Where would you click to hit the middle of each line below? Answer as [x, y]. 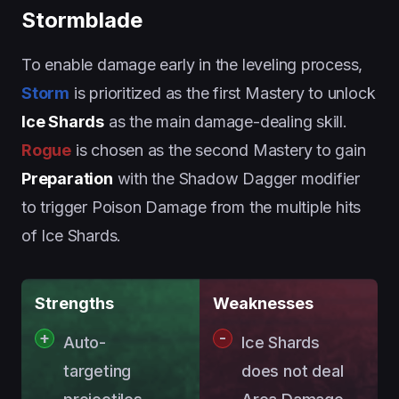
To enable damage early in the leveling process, [192, 64]
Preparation [67, 178]
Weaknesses [263, 303]
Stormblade [82, 20]
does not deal [293, 370]
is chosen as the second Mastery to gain [218, 150]
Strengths [74, 303]
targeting [98, 370]
